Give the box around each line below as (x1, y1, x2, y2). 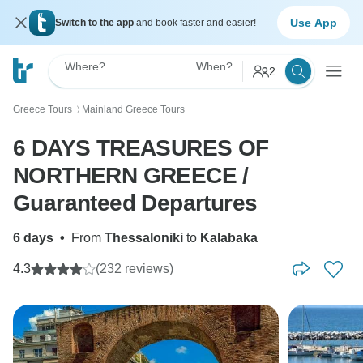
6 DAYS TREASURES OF (13, 135, 269, 160)
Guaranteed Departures (13, 190, 258, 216)
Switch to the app (55, 17, 136, 28)
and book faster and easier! (136, 17, 256, 28)
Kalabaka (200, 231, 258, 245)
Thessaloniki (105, 231, 183, 245)
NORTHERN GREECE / (13, 163, 249, 188)
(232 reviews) (96, 262, 173, 275)
